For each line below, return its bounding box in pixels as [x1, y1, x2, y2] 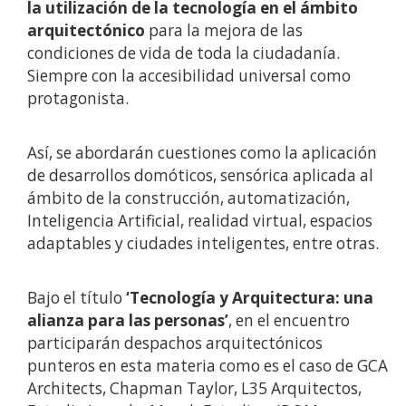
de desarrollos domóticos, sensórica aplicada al [27, 164, 373, 186]
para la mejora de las [145, 19, 303, 41]
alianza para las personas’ [27, 309, 228, 331]
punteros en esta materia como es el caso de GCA [27, 354, 388, 376]
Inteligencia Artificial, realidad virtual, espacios [27, 209, 372, 231]
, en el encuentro [228, 309, 350, 331]
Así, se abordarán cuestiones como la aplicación [27, 141, 377, 163]
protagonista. [27, 87, 129, 109]
